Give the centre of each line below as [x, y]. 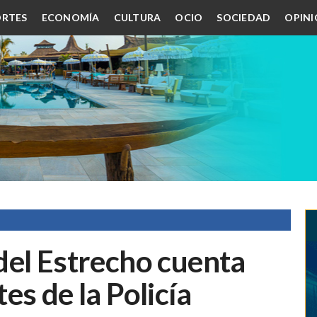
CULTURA [137, 17]
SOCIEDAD [244, 17]
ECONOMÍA [70, 17]
